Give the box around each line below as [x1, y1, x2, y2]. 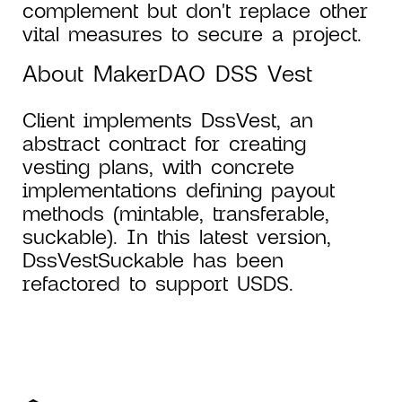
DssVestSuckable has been [22, 247, 284, 272]
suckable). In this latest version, [22, 223, 331, 249]
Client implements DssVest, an [22, 107, 313, 132]
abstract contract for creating [22, 130, 306, 155]
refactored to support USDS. [22, 270, 293, 295]
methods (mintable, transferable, [22, 200, 329, 225]
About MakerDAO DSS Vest [22, 59, 312, 86]
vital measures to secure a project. [22, 21, 362, 46]
